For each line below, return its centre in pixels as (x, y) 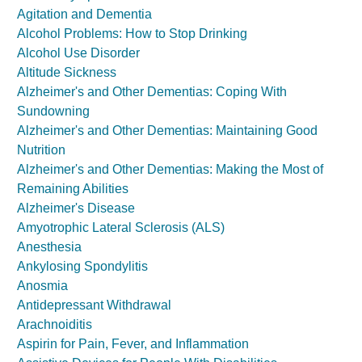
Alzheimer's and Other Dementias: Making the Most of (170, 169)
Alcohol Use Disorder (78, 53)
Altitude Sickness (67, 72)
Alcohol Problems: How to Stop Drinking (132, 34)
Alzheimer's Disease (76, 208)
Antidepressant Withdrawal (94, 305)
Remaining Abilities (73, 189)
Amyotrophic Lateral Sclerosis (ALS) (121, 227)
